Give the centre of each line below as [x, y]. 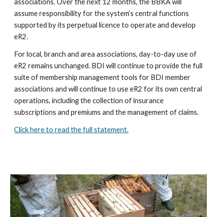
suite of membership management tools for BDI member [102, 77]
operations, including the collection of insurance [89, 100]
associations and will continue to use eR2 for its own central [108, 89]
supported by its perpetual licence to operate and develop [105, 25]
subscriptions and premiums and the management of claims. [107, 112]
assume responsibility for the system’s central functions [102, 13]
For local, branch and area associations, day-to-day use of [106, 54]
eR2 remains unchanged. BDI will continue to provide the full [108, 65]
